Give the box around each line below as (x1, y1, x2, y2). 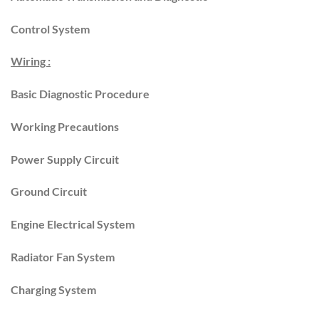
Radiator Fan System (11, 250, 115, 264)
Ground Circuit (11, 184, 87, 199)
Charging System (11, 282, 96, 296)
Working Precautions (11, 119, 119, 133)
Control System (11, 21, 90, 36)
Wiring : (11, 54, 51, 68)
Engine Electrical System (11, 217, 135, 231)
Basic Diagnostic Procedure (11, 87, 150, 101)
